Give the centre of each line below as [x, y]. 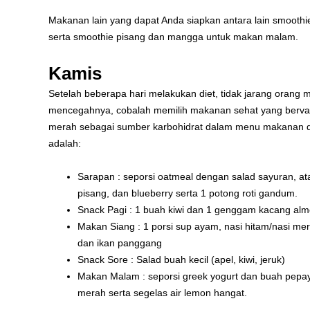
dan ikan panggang [120, 243]
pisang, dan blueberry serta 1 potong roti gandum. [188, 193]
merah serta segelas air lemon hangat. [162, 293]
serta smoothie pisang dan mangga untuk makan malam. [173, 37]
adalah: [65, 143]
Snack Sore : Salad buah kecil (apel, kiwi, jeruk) [181, 260]
